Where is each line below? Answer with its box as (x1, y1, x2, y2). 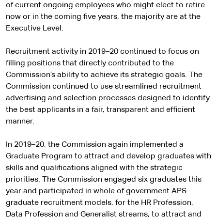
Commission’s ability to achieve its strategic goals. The (6, 71, 202, 79)
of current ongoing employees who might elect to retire (6, 1, 205, 9)
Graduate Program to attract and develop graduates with (6, 153, 211, 160)
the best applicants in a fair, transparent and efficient (6, 106, 195, 114)
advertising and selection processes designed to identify (6, 94, 210, 102)
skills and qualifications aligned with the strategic (6, 164, 183, 172)
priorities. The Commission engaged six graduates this (6, 176, 201, 184)
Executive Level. (6, 25, 63, 32)
